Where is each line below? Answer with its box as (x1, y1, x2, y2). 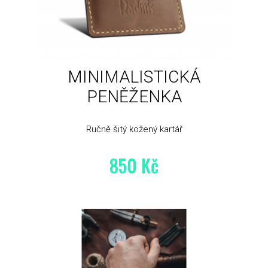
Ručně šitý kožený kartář (86, 124, 182, 135)
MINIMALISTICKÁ (68, 67, 200, 87)
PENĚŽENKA (86, 87, 182, 107)
